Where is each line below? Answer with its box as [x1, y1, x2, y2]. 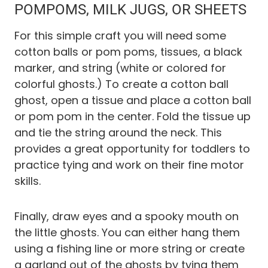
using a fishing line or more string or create [14, 240, 245, 256]
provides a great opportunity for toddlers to [14, 141, 250, 156]
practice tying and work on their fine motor [14, 157, 244, 172]
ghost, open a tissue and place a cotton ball [14, 92, 251, 108]
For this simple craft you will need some [14, 28, 226, 43]
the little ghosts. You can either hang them [14, 224, 240, 240]
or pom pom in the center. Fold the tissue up [14, 108, 251, 124]
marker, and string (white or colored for [14, 60, 226, 75]
